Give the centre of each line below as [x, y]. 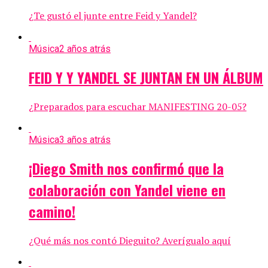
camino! [52, 211]
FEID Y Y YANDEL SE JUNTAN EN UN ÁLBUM [146, 77]
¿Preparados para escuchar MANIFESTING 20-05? [138, 106]
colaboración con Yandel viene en [127, 189]
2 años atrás [85, 49]
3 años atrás [85, 139]
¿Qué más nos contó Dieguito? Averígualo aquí [130, 240]
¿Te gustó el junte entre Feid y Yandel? [113, 16]
